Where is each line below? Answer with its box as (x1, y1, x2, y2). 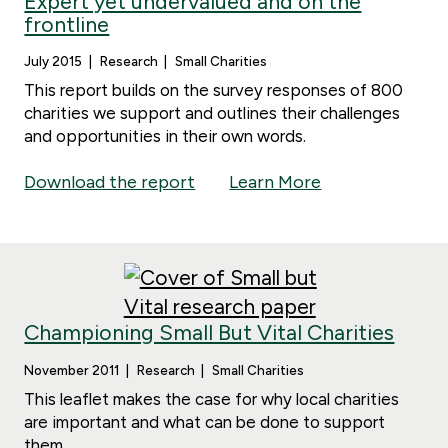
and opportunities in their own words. (24, 126, 307, 147)
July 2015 (24, 53, 83, 70)
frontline (24, 10, 110, 37)
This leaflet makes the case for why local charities (24, 389, 400, 409)
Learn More (229, 171, 322, 194)
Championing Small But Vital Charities (24, 319, 395, 346)
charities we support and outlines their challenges (24, 103, 401, 124)
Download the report (24, 171, 196, 194)
